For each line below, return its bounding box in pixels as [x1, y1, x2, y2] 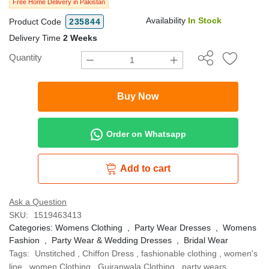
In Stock [188, 16, 222, 25]
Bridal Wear [184, 235, 228, 245]
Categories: [9, 223, 55, 232]
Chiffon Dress [82, 249, 134, 258]
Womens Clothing [55, 223, 122, 232]
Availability [146, 16, 188, 25]
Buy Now [117, 91, 159, 101]
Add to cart [120, 163, 171, 174]
